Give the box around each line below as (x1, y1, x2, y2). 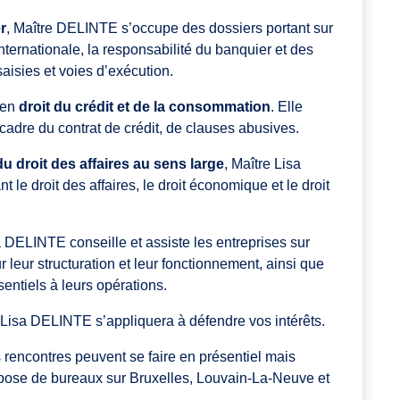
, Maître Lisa (224, 156, 301, 172)
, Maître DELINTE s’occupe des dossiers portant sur (6, 21, 333, 37)
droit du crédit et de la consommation (19, 99, 271, 115)
